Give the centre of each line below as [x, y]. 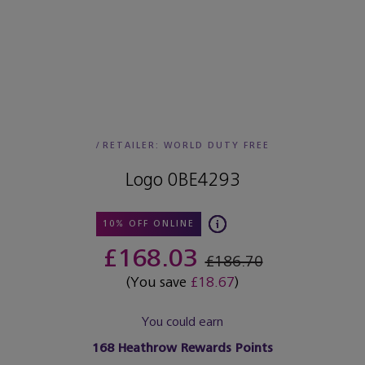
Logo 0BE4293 [182, 179]
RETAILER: [133, 145]
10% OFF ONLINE [148, 224]
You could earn [182, 322]
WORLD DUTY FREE [216, 145]
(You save [158, 282]
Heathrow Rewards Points [193, 348]
